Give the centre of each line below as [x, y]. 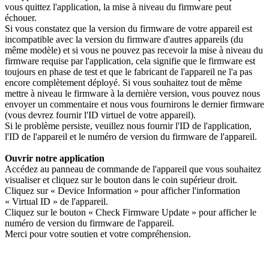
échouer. [21, 18]
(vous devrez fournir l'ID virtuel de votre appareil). [100, 115]
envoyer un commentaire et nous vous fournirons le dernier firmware [134, 104]
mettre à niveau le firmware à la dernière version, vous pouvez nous [132, 94]
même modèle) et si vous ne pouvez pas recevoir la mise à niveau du [134, 50]
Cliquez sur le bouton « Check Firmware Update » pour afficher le [131, 213]
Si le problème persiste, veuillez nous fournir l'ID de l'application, [128, 126]
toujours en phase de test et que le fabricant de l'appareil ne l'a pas [128, 72]
